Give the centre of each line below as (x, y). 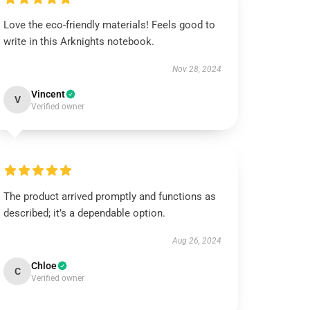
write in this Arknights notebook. (79, 42)
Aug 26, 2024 (197, 241)
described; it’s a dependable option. (85, 213)
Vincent (48, 94)
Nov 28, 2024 (197, 69)
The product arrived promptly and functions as (110, 197)
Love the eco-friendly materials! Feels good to (110, 25)
